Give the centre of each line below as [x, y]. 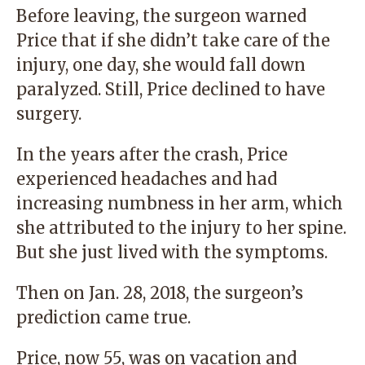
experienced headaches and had [147, 179]
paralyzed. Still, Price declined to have [171, 89]
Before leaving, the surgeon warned [161, 16]
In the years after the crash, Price [152, 154]
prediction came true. [103, 317]
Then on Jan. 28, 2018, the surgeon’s [160, 293]
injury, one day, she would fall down [161, 65]
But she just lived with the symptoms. [172, 252]
